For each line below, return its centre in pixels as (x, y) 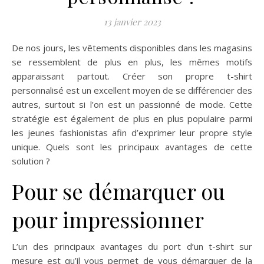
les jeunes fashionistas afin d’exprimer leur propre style (132, 133)
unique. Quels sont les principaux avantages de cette (132, 147)
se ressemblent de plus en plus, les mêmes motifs (132, 62)
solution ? (31, 161)
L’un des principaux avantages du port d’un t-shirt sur (132, 246)
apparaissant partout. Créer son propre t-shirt (132, 76)
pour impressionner (108, 219)
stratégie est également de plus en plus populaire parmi (132, 118)
